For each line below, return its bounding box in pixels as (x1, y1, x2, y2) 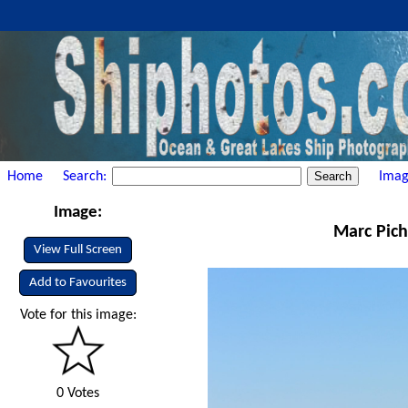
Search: (63, 168, 110, 184)
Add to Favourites (29, 276, 127, 290)
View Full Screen (34, 243, 123, 257)
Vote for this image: (19, 308, 137, 322)
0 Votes (56, 386, 100, 401)
